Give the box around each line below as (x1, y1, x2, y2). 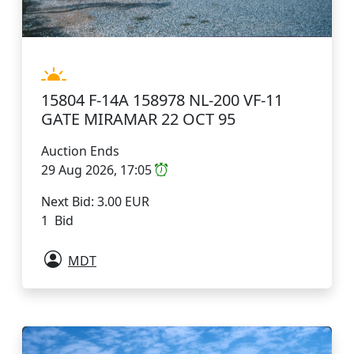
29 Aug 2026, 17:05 (41, 160, 155, 179)
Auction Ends (41, 141, 119, 160)
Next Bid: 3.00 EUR (41, 192, 149, 210)
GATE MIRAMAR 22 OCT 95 (41, 107, 235, 130)
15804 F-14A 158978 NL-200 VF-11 (41, 88, 283, 111)
